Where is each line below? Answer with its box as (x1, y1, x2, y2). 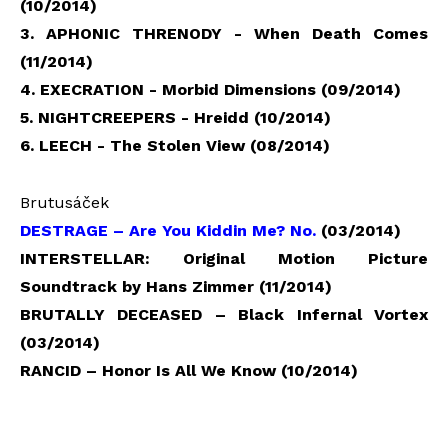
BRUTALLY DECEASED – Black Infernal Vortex (20, 304, 428, 324)
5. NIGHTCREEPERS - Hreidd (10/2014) (20, 107, 331, 127)
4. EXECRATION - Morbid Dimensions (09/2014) (20, 79, 401, 99)
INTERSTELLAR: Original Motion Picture (20, 248, 428, 268)
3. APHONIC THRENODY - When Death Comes (20, 23, 428, 43)
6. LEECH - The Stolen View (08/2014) (20, 135, 330, 155)
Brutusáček (20, 192, 109, 212)
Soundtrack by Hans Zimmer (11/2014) (20, 276, 332, 296)
